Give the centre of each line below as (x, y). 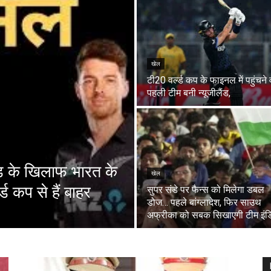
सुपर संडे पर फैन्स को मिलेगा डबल (206, 190)
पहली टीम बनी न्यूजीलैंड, (189, 93)
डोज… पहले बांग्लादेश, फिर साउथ (204, 203)
